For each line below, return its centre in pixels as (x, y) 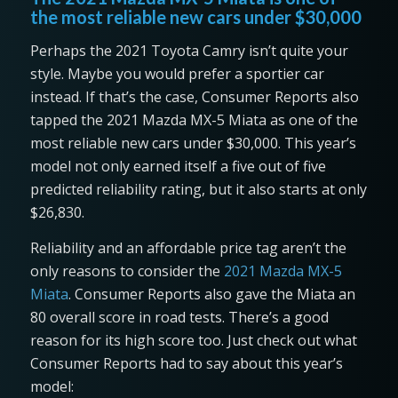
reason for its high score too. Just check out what (193, 340)
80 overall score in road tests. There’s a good (179, 317)
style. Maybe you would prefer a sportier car (177, 74)
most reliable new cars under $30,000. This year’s (193, 143)
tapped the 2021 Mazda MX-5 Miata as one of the (194, 120)
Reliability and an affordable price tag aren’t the (188, 247)
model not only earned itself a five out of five (178, 167)
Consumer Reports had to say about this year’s (186, 363)
